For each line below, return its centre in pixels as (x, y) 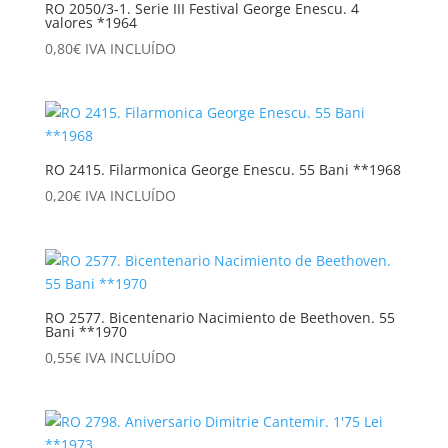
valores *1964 (90, 23)
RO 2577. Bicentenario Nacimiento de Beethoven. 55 (219, 317)
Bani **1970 (85, 331)
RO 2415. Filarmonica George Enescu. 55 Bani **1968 (222, 170)
